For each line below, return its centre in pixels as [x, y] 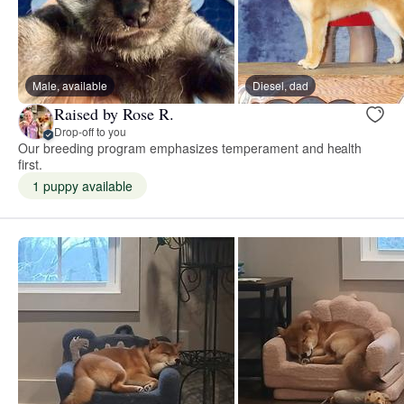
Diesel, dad [280, 85]
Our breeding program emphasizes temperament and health [190, 147]
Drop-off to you [90, 132]
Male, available [70, 85]
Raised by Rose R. [114, 114]
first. [30, 164]
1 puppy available [83, 185]
